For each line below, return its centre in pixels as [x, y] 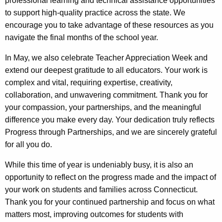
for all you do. [28, 145]
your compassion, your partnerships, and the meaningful [103, 108]
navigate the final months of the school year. [82, 38]
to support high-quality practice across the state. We [95, 13]
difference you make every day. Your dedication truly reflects [110, 120]
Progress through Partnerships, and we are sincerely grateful [111, 132]
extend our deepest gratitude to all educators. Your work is [106, 70]
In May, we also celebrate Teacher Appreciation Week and [106, 58]
